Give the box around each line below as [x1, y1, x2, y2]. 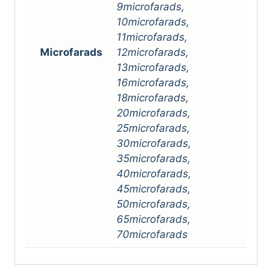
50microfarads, [117, 197, 191, 210]
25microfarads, [117, 121, 190, 134]
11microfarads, [117, 30, 188, 43]
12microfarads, [117, 46, 189, 58]
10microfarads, [117, 15, 189, 28]
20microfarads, [117, 106, 191, 119]
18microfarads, [117, 91, 189, 104]
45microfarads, [117, 182, 191, 195]
